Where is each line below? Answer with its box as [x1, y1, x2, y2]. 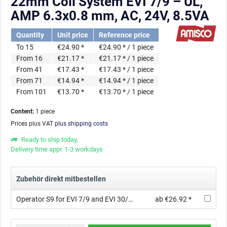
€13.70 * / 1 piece [99, 88, 154, 96]
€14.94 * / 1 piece [99, 77, 154, 85]
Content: [11, 108, 35, 115]
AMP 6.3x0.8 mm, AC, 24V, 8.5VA [11, 8, 209, 23]
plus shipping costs [55, 120, 108, 127]
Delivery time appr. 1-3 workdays [11, 145, 103, 153]
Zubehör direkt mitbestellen [16, 175, 106, 183]
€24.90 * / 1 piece [99, 43, 154, 51]
